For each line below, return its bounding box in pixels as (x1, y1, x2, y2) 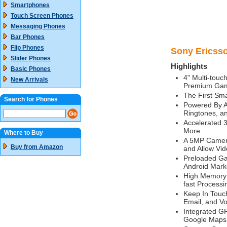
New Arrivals (11, 76, 48, 83)
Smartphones (11, 2, 50, 9)
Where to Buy (4, 129, 43, 136)
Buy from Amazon (11, 143, 63, 150)
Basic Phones (11, 65, 51, 72)
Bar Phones (11, 33, 45, 41)
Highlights (170, 62, 207, 70)
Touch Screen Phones (11, 12, 73, 19)
